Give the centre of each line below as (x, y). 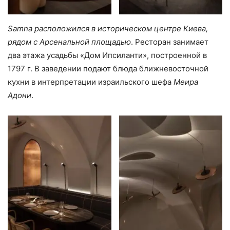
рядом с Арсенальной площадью (69, 42)
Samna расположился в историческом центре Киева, (108, 29)
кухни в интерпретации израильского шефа (91, 82)
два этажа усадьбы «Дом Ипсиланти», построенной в (107, 55)
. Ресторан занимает (170, 42)
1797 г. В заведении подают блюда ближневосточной (108, 69)
